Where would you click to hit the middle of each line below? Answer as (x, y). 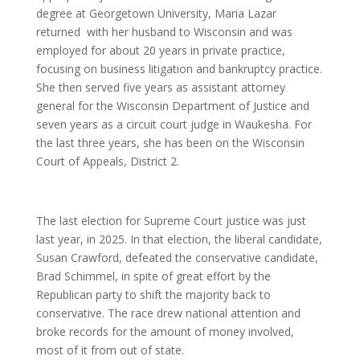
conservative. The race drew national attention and (168, 313)
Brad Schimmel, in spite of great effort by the (153, 276)
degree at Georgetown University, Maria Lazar (156, 13)
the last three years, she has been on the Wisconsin (170, 142)
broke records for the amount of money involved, (165, 331)
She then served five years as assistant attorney (160, 87)
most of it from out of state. (110, 350)
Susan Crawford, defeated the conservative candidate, (177, 257)
